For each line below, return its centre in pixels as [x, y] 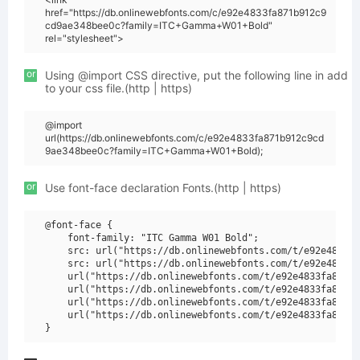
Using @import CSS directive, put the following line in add [196, 75]
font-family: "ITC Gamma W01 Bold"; [152, 238]
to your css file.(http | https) [119, 88]
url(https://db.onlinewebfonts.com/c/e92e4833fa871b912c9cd [184, 138]
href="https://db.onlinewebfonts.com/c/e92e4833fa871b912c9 [186, 12]
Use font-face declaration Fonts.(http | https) [163, 188]
